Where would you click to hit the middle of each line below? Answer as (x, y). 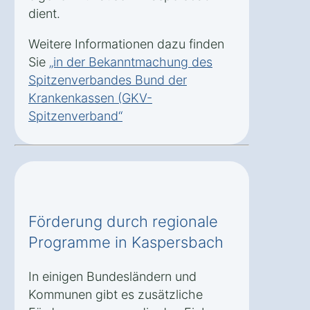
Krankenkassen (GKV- (90, 98)
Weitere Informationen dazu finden (126, 44)
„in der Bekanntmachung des (131, 62)
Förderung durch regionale (123, 221)
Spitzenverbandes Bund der (108, 80)
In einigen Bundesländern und (112, 276)
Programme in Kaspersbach (126, 242)
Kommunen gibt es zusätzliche (116, 294)
